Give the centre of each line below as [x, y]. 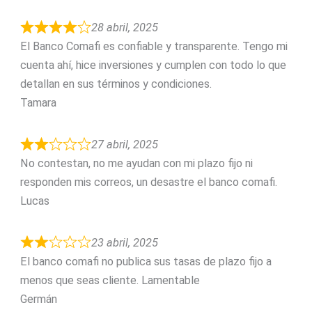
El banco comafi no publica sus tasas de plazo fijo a [146, 261]
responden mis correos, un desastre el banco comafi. [148, 182]
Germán [38, 299]
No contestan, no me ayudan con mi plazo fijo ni [136, 163]
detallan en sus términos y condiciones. [116, 84]
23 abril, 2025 [125, 242]
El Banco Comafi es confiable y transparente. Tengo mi [154, 47]
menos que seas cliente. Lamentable [110, 280]
